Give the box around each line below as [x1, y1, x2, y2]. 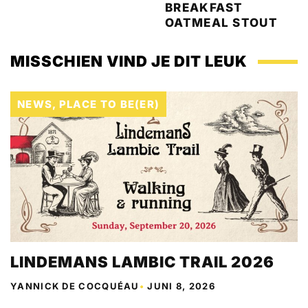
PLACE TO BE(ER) [58, 98, 160, 111]
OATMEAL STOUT [165, 16, 278, 30]
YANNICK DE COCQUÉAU [10, 280, 140, 291]
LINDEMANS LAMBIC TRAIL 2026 [10, 252, 274, 271]
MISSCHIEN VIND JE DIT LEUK [10, 52, 247, 70]
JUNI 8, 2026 [147, 280, 215, 291]
